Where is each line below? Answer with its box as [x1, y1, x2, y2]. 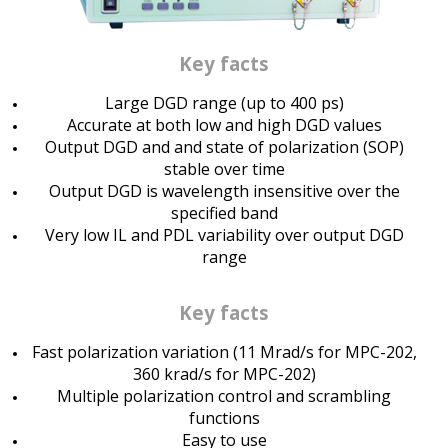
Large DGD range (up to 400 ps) [104, 91, 344, 114]
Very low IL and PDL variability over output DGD [44, 223, 404, 246]
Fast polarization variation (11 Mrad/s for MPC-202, [31, 340, 417, 363]
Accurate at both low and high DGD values [66, 113, 382, 136]
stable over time [163, 157, 285, 180]
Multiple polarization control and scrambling [57, 384, 391, 407]
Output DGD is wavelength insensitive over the [48, 179, 400, 202]
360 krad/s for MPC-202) [132, 362, 316, 385]
